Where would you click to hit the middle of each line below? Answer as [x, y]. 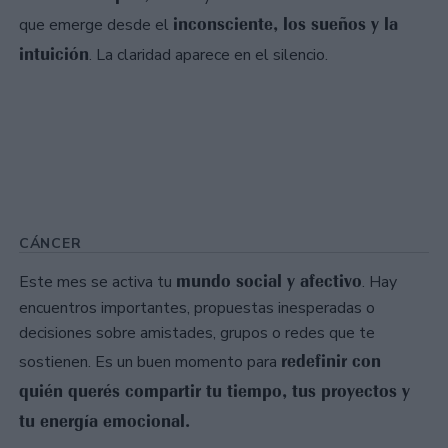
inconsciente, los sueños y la [285, 23]
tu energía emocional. [104, 420]
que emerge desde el [96, 24]
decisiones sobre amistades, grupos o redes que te [197, 332]
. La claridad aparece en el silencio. [208, 54]
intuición [54, 53]
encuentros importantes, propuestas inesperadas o [197, 307]
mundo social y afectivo [269, 280]
